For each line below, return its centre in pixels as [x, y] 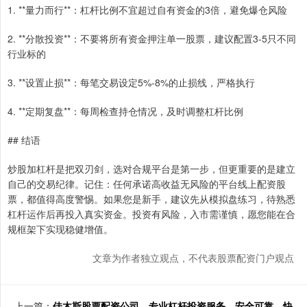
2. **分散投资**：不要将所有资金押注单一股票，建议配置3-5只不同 [152, 39]
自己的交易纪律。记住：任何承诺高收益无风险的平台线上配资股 [147, 184]
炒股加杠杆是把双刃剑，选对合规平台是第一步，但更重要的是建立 [151, 169]
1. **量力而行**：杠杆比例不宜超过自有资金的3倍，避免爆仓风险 [147, 10]
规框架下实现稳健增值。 [60, 229]
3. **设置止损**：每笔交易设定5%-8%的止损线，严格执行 [131, 83]
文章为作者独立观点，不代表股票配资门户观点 [193, 258]
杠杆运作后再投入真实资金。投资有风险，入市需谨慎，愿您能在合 [151, 214]
